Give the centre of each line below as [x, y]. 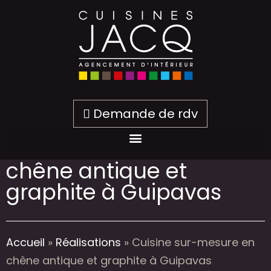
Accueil [25, 242]
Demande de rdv [144, 114]
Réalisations [88, 242]
